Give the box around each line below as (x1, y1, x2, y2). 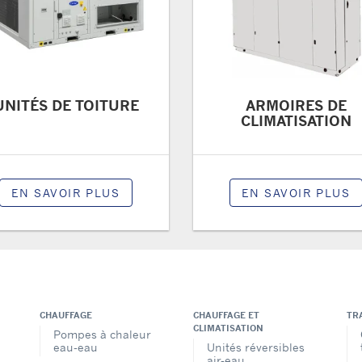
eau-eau (53, 340, 98, 355)
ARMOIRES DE (246, 96, 347, 114)
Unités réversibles (207, 340, 305, 355)
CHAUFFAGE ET (193, 309, 259, 322)
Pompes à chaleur (53, 327, 151, 342)
